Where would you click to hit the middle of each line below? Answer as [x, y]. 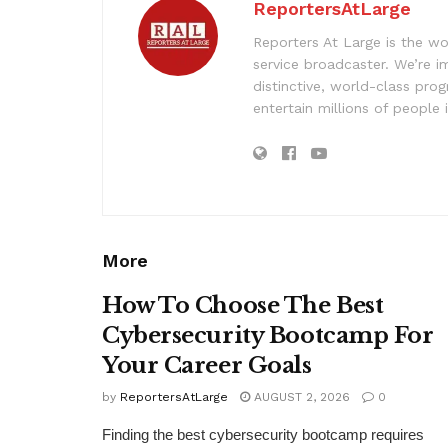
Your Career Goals [207, 365]
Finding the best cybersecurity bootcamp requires [263, 434]
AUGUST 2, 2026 [300, 396]
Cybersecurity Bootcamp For [268, 335]
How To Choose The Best [243, 305]
